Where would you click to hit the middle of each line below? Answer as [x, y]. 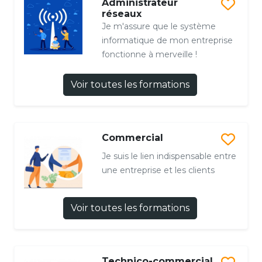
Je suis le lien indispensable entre [169, 156]
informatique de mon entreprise [167, 41]
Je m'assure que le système [158, 27]
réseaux [121, 14]
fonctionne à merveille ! [149, 55]
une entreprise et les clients [158, 170]
